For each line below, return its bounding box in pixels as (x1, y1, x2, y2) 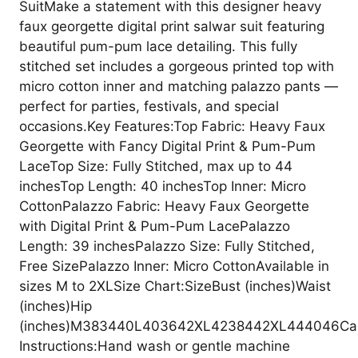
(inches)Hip (19, 297, 92, 314)
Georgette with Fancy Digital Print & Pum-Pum (19, 137, 316, 154)
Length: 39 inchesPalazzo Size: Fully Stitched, (19, 237, 315, 254)
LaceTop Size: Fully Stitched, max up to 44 (19, 157, 292, 174)
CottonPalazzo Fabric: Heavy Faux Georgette (19, 197, 309, 214)
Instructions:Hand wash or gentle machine (19, 337, 290, 354)
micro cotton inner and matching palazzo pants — (19, 78, 338, 94)
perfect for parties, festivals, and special (19, 97, 279, 114)
